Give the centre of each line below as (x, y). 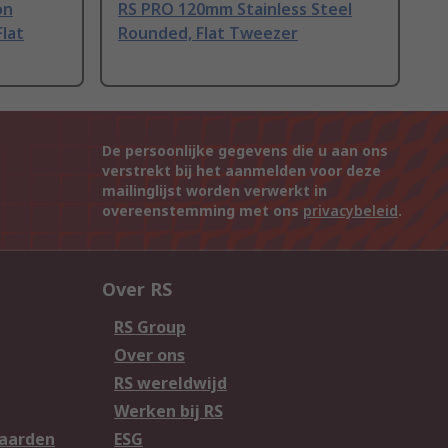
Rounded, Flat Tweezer (208, 33)
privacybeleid (350, 211)
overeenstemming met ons (202, 211)
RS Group (150, 327)
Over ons (149, 355)
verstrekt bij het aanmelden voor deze (241, 171)
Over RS (137, 289)
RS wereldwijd (170, 383)
